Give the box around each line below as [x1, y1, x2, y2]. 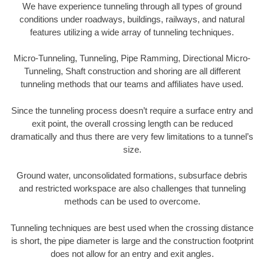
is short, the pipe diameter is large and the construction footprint [11, 235, 253, 246]
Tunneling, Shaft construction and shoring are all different [24, 66, 240, 77]
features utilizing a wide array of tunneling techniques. [30, 27, 234, 37]
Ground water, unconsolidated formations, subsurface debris [16, 170, 247, 181]
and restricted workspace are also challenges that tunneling [18, 183, 246, 194]
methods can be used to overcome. [64, 196, 200, 207]
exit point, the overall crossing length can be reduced [31, 118, 233, 128]
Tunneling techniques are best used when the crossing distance [11, 222, 253, 233]
